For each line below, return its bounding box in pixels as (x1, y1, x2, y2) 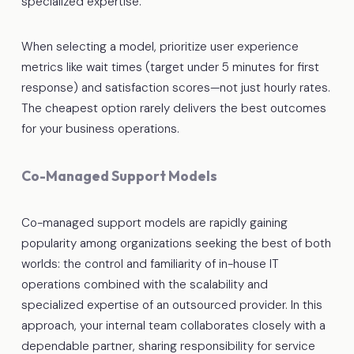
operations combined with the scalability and (21, 276, 268, 292)
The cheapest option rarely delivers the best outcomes (21, 100, 326, 116)
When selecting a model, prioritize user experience (21, 38, 299, 55)
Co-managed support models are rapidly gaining (21, 214, 288, 231)
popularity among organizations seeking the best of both (21, 235, 331, 251)
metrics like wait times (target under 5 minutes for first (21, 58, 319, 75)
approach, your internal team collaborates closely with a (21, 317, 326, 333)
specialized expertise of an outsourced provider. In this (21, 296, 322, 313)
